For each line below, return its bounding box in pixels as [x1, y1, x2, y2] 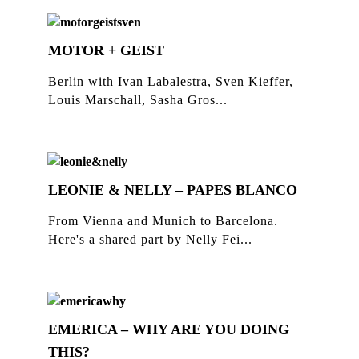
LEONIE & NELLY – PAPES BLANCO [48, 182, 297, 198]
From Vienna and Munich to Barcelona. [48, 214, 278, 228]
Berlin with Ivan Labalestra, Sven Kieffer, [48, 75, 293, 88]
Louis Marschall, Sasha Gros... [48, 93, 228, 107]
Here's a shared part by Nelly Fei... [48, 232, 252, 246]
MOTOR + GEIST [48, 42, 164, 58]
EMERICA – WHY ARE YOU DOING [48, 321, 289, 337]
